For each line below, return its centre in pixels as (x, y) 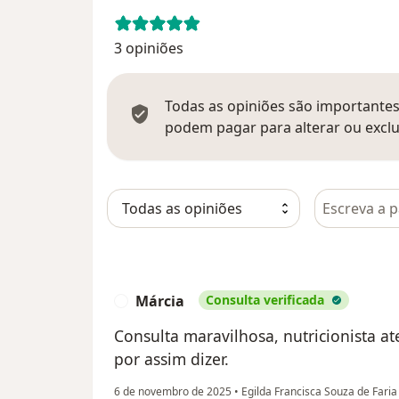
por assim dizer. (171, 359)
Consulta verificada (265, 300)
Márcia (160, 301)
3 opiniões (149, 49)
